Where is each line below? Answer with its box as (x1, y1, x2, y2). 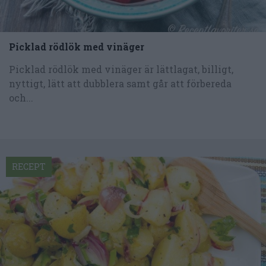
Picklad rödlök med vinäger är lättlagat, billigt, (9, 62, 233, 75)
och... (9, 91, 33, 104)
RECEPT (12, 160, 46, 172)
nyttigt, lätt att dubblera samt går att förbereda (9, 77, 232, 90)
